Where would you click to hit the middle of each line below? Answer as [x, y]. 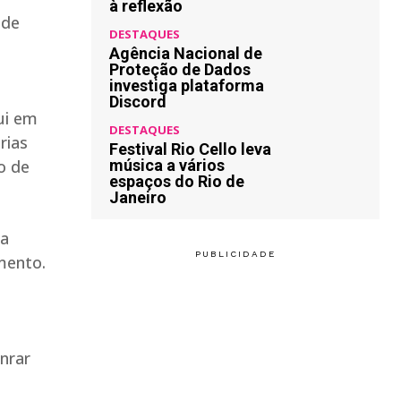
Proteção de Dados [180, 69]
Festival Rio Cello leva [190, 149]
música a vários [167, 165]
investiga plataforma [187, 85]
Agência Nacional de [186, 53]
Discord [138, 102]
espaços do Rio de [177, 181]
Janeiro [138, 197]
